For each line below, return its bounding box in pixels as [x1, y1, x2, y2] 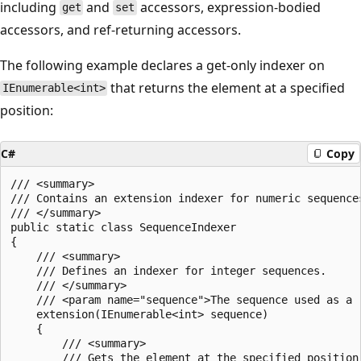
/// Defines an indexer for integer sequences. [10, 263, 326, 277]
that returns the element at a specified [107, 78, 346, 97]
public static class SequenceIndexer [10, 220, 236, 234]
